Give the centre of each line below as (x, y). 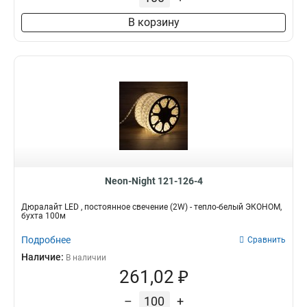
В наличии (86, 258)
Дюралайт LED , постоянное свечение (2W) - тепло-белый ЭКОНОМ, (151, 207)
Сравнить (267, 240)
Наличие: (44, 257)
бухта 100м (44, 216)
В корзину (153, 22)
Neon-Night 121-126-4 (153, 181)
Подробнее (46, 240)
